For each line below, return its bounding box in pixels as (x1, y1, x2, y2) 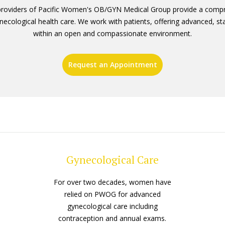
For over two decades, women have (53, 177, 171, 187)
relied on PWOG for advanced (64, 189, 161, 199)
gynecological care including (67, 201, 158, 211)
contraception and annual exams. (58, 213, 167, 223)
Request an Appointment (68, 60, 157, 70)
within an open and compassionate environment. (33, 29, 192, 39)
